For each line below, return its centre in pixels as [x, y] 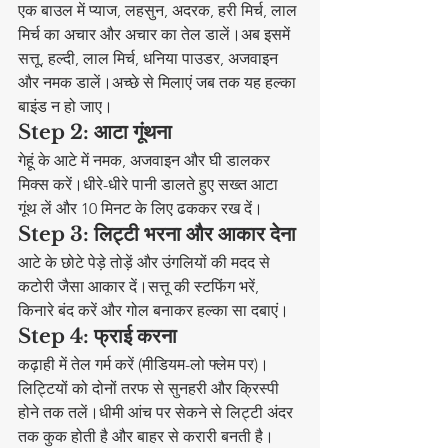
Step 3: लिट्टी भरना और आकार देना [157, 234]
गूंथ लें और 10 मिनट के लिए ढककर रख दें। [140, 209]
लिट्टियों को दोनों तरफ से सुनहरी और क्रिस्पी [150, 389]
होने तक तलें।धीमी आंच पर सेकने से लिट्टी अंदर [157, 413]
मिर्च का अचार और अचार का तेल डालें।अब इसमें [156, 35]
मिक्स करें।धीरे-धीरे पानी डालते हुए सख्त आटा [150, 185]
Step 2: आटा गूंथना [95, 132]
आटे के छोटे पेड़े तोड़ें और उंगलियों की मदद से [146, 263]
